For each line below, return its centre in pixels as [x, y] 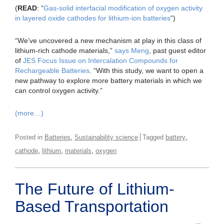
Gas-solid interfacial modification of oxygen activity [123, 8]
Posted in [30, 137]
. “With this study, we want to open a [146, 70]
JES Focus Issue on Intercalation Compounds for [100, 60]
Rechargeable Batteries [52, 70]
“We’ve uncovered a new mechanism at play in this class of [108, 40]
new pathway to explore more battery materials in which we [108, 80]
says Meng [132, 50]
